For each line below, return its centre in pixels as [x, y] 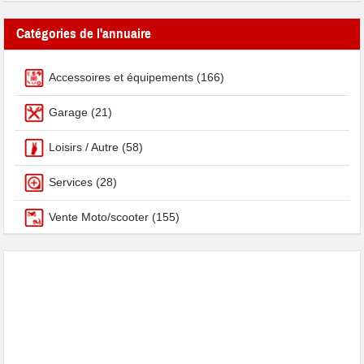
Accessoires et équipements [121, 77]
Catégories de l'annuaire [84, 34]
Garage [69, 112]
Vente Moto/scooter [99, 217]
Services [71, 182]
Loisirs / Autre [84, 147]
